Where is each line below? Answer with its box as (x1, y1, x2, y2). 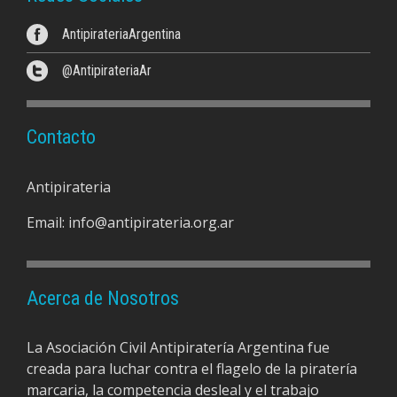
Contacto (27, 126, 96, 149)
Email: (27, 212, 68, 232)
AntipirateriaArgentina (62, 25, 181, 43)
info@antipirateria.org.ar (68, 212, 234, 232)
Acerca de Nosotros (27, 286, 179, 309)
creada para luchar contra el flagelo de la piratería (27, 359, 357, 379)
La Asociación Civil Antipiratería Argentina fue (27, 338, 330, 358)
